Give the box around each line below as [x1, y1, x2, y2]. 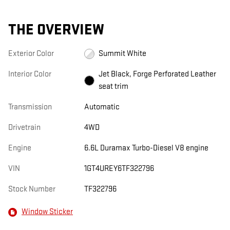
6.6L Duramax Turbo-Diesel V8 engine [84, 143, 208, 153]
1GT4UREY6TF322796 [84, 163, 154, 174]
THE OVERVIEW [8, 21, 104, 39]
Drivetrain [8, 122, 41, 132]
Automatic [84, 102, 120, 112]
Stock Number [8, 184, 55, 194]
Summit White [98, 48, 146, 59]
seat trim [98, 81, 128, 91]
